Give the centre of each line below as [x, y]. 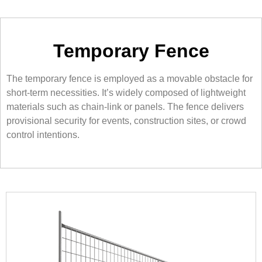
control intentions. [43, 135]
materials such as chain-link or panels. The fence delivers [125, 107]
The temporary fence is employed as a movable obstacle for [130, 79]
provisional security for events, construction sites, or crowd [126, 121]
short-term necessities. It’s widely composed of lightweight [126, 93]
